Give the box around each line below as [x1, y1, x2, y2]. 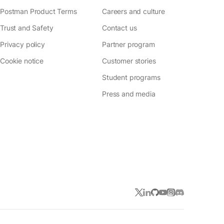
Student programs [102, 73, 160, 81]
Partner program [102, 40, 155, 48]
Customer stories [102, 56, 156, 65]
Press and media [102, 89, 155, 98]
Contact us [102, 23, 137, 32]
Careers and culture [102, 7, 165, 15]
